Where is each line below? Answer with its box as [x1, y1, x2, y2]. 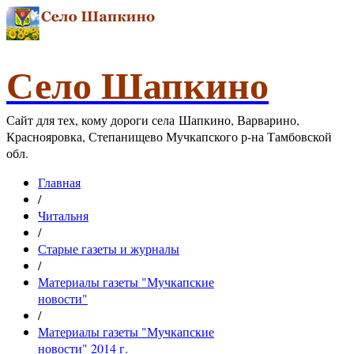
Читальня [38, 207, 88, 224]
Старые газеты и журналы [38, 240, 179, 257]
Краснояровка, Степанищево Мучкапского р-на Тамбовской [6, 128, 332, 145]
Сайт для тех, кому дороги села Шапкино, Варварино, [6, 111, 299, 128]
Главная [38, 174, 81, 190]
